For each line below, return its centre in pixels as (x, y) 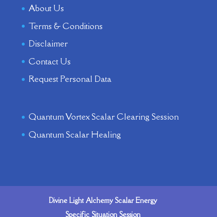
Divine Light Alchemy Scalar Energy (103, 201)
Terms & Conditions (65, 26)
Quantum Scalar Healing (75, 134)
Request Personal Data (70, 79)
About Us (46, 8)
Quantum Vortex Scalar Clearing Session (103, 117)
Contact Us (49, 61)
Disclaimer (48, 44)
